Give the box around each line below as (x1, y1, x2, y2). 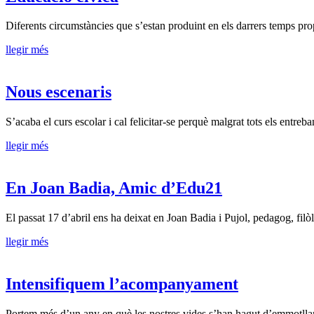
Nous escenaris (6, 83, 111, 102)
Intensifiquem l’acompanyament (6, 274, 238, 293)
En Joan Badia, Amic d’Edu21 (6, 179, 222, 198)
